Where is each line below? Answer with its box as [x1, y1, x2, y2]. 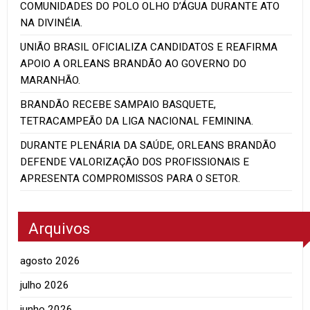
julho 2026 [20, 278, 70, 291]
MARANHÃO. [20, 74, 81, 87]
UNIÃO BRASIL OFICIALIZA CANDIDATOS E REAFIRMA [20, 41, 278, 54]
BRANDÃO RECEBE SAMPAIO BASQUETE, [20, 98, 217, 111]
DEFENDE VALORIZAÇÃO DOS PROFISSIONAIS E [20, 156, 250, 169]
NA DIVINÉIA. [20, 17, 83, 30]
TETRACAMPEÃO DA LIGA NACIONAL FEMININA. [20, 115, 254, 128]
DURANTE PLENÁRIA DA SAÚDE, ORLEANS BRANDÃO [20, 139, 277, 152]
